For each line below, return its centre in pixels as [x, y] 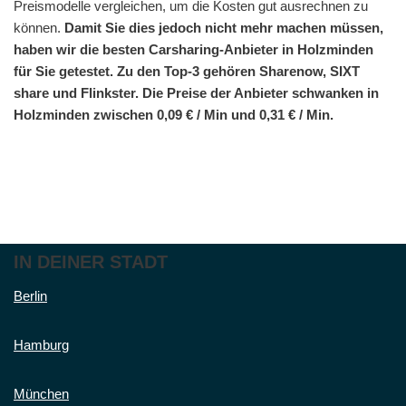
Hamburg [41, 345]
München [41, 394]
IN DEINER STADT [91, 262]
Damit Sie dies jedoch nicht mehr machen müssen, [224, 27]
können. [39, 27]
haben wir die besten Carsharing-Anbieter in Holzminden [193, 49]
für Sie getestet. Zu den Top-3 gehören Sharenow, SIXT [187, 71]
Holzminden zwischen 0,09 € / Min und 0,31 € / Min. [174, 114]
